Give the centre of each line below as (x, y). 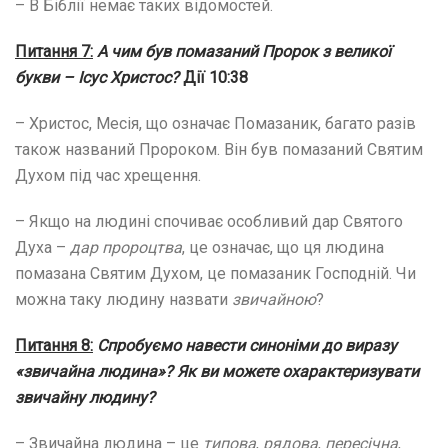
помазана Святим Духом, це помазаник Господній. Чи (215, 273)
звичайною (274, 299)
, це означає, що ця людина (283, 247)
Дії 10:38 (215, 77)
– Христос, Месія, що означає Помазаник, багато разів (215, 123)
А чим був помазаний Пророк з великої (244, 51)
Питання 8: (54, 345)
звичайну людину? (85, 397)
